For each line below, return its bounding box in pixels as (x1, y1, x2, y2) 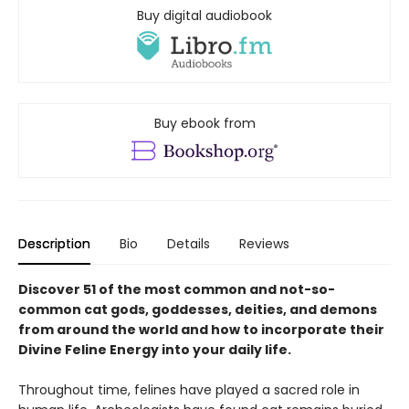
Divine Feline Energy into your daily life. (18, 341, 291, 360)
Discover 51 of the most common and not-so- (18, 280, 335, 299)
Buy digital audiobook (137, 6, 272, 25)
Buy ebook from (153, 114, 256, 133)
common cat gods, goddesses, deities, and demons (18, 300, 377, 320)
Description (18, 235, 90, 254)
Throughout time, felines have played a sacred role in (18, 381, 360, 400)
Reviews (239, 235, 289, 254)
